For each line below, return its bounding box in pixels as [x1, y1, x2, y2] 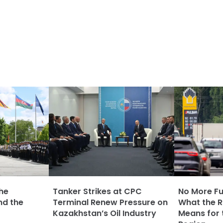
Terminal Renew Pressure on [53, 197, 168, 208]
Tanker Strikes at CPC [53, 186, 142, 197]
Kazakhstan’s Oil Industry [53, 208, 156, 219]
